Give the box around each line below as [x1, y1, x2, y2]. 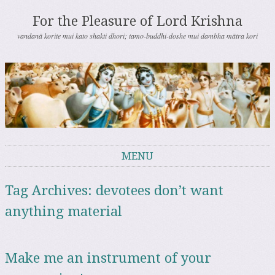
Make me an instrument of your [5, 250, 211, 266]
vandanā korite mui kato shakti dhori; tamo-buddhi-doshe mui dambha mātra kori [17, 31, 258, 41]
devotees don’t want [96, 183, 223, 199]
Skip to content [5, 167, 58, 179]
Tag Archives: [5, 183, 96, 199]
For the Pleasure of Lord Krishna [33, 14, 242, 29]
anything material [5, 204, 122, 220]
